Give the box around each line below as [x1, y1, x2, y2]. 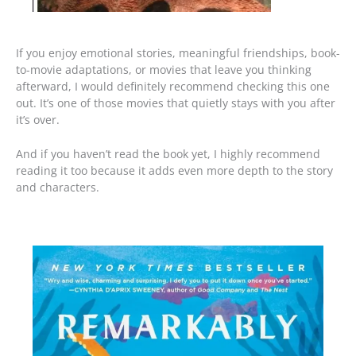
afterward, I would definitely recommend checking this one [16, 78, 330, 94]
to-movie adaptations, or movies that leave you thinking [16, 61, 311, 77]
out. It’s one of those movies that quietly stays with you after [16, 95, 335, 110]
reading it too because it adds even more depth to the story [16, 162, 333, 178]
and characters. [16, 179, 99, 195]
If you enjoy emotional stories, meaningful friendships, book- [16, 44, 340, 60]
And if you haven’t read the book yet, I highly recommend [16, 145, 320, 161]
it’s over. [16, 111, 60, 127]
